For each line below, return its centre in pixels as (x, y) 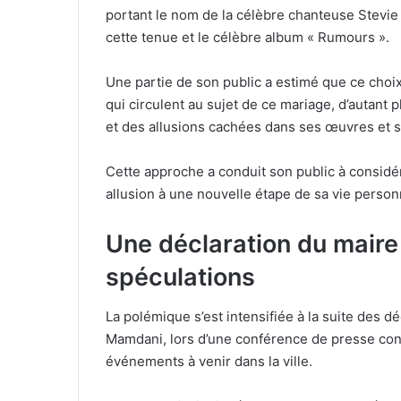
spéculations (180, 277)
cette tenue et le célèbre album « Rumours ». (247, 37)
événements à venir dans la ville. (209, 362)
